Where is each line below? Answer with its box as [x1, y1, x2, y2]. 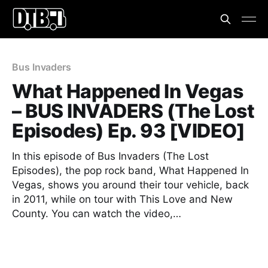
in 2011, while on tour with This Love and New [12, 193, 233, 205]
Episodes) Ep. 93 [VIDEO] [12, 119, 245, 142]
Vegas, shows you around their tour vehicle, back [12, 179, 249, 191]
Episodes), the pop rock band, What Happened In [12, 165, 249, 176]
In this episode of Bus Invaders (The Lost [12, 150, 209, 162]
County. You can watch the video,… [12, 208, 181, 220]
